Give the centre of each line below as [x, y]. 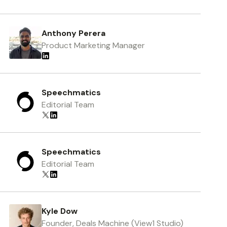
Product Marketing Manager [93, 45]
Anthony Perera [73, 33]
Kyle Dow [59, 211]
